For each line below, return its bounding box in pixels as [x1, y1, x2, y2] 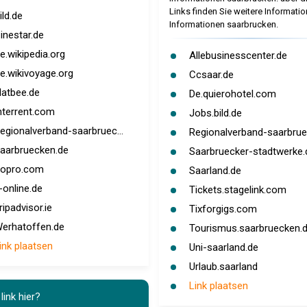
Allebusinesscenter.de [188, 49, 287, 62]
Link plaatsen [188, 280, 248, 292]
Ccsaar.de [188, 69, 234, 81]
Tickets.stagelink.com [188, 184, 286, 196]
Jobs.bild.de [188, 107, 242, 119]
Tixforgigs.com [188, 203, 257, 215]
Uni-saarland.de [188, 241, 258, 254]
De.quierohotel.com [188, 88, 276, 100]
